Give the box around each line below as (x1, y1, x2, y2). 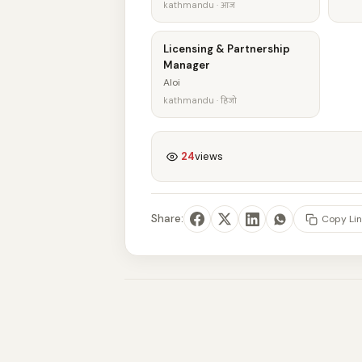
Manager (163, 58, 210, 72)
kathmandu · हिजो (163, 95, 237, 106)
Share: (151, 212, 183, 225)
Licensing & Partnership (163, 42, 290, 56)
